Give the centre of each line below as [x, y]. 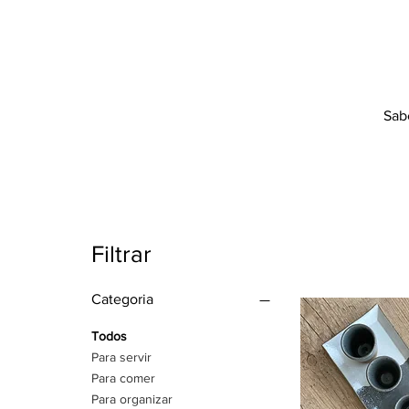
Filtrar [121, 254]
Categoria [122, 299]
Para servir [121, 357]
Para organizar [132, 399]
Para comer [123, 378]
